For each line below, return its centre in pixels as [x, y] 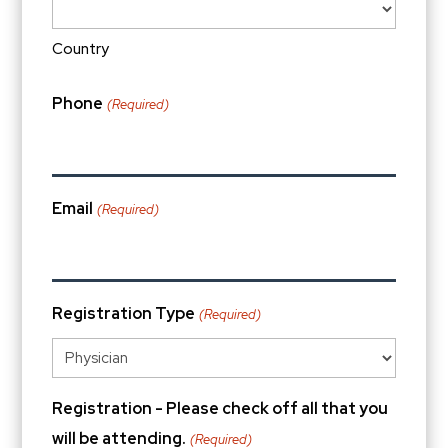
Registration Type [124, 314]
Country [81, 49]
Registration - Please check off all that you [220, 409]
